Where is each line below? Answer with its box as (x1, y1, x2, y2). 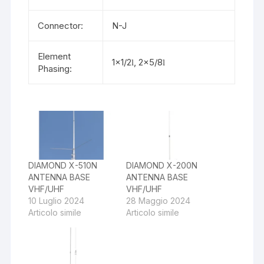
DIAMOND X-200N (126, 160, 197, 170)
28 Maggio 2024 (126, 195, 190, 206)
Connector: (38, 19, 84, 31)
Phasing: (38, 62, 72, 74)
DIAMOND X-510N (28, 160, 98, 170)
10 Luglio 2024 (28, 195, 85, 206)
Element (38, 50, 71, 62)
